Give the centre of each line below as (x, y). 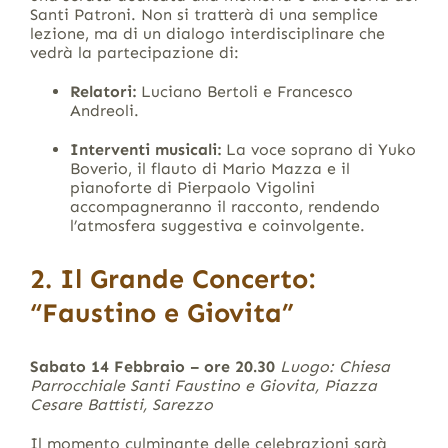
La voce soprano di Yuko (318, 150)
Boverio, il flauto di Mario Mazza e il (209, 169)
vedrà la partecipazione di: (134, 53)
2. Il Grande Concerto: (172, 279)
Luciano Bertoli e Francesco (244, 92)
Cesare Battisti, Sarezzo (121, 405)
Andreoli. (104, 111)
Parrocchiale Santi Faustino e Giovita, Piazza (203, 386)
